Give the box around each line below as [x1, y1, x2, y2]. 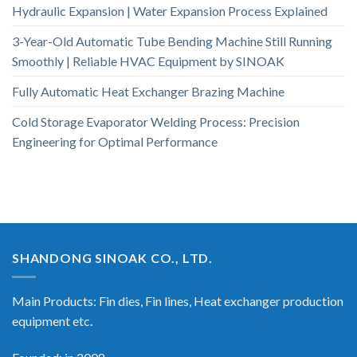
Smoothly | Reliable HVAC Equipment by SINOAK [12, 53, 284, 69]
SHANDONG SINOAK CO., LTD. [12, 249, 213, 265]
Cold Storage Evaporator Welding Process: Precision [12, 113, 300, 129]
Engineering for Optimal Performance [12, 133, 218, 149]
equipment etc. [12, 313, 92, 329]
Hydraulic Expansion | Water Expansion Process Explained [12, 2, 328, 18]
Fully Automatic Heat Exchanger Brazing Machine [12, 83, 284, 99]
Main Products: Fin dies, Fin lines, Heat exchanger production [12, 293, 343, 309]
